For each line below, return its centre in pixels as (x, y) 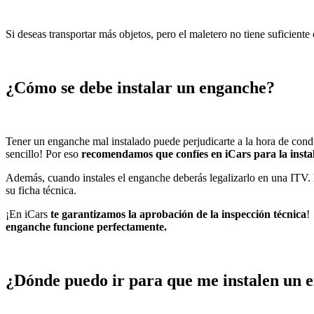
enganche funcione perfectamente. (86, 227)
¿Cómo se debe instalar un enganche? (140, 88)
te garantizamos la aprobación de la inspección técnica (178, 214)
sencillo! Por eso (43, 154)
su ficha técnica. (41, 191)
